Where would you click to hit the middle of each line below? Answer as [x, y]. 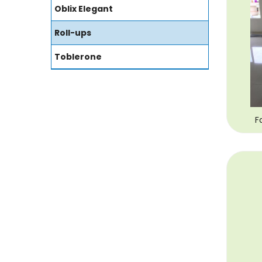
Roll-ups [73, 33]
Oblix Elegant [84, 9]
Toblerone [78, 57]
